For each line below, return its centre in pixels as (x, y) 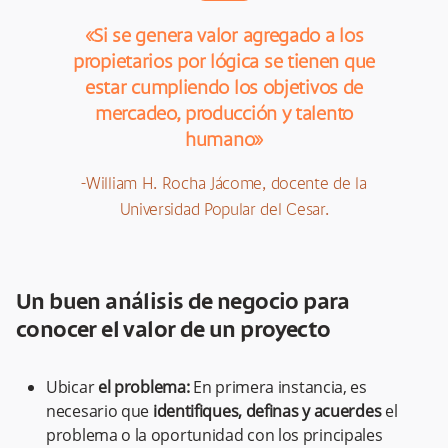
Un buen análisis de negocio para (183, 303)
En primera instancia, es (280, 387)
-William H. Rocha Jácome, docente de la (224, 185)
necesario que (99, 411)
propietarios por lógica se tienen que (224, 63)
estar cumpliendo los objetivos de (224, 89)
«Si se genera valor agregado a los (224, 37)
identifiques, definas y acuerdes (268, 411)
